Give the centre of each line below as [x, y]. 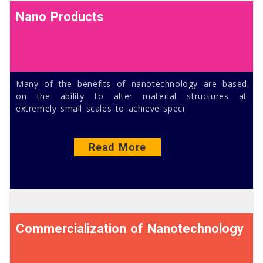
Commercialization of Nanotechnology [130, 229]
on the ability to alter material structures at [131, 96]
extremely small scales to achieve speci [100, 108]
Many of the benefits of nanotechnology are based [131, 83]
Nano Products [60, 16]
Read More [117, 147]
